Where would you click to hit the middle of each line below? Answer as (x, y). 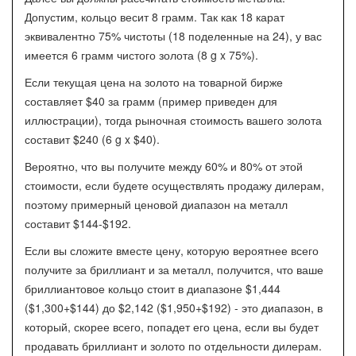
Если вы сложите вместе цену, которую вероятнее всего (172, 250)
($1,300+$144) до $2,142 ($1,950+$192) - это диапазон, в (174, 308)
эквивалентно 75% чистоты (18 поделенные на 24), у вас (173, 36)
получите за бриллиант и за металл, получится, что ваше (174, 269)
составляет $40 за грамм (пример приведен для (151, 101)
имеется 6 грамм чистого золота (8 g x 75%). (141, 55)
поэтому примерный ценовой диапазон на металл (156, 204)
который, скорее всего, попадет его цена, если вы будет (172, 327)
